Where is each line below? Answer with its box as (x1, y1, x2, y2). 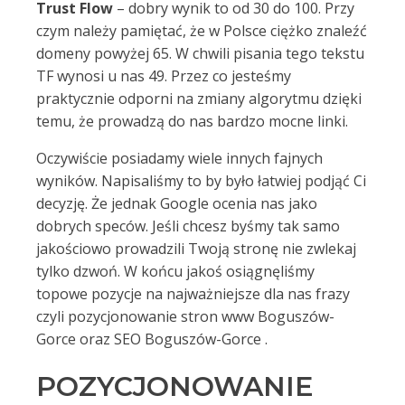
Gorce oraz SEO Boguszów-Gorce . (36, 329, 268, 349)
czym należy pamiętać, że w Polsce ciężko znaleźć (36, 21, 367, 41)
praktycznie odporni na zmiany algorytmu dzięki (36, 89, 362, 108)
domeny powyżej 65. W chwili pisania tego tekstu (36, 43, 364, 63)
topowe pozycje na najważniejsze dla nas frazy (36, 284, 350, 304)
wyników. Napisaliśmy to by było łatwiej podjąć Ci (36, 171, 366, 191)
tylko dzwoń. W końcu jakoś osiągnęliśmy (36, 261, 315, 281)
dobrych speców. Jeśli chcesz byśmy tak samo (36, 216, 340, 236)
